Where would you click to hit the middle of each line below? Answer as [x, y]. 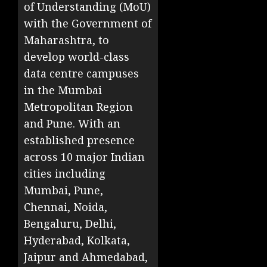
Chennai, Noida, [66, 207]
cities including [65, 174]
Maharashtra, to [66, 40]
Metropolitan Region [78, 107]
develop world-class [77, 57]
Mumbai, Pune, [63, 190]
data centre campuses [81, 74]
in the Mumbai [63, 90]
